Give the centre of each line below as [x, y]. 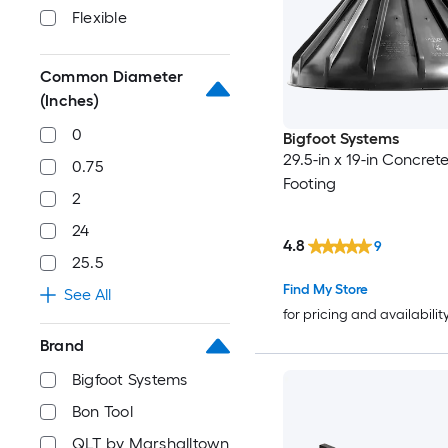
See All [87, 294]
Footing [309, 184]
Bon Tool [102, 411]
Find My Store [325, 289]
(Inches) [69, 100]
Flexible [99, 17]
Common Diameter [112, 76]
